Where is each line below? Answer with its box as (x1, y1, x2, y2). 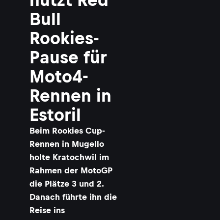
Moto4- (29, 67, 88, 86)
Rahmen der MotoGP (29, 165, 112, 175)
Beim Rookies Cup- (29, 126, 105, 136)
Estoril (29, 105, 81, 124)
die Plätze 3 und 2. (29, 179, 104, 189)
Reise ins (29, 205, 65, 215)
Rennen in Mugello (29, 139, 104, 149)
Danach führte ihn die (29, 192, 117, 202)
